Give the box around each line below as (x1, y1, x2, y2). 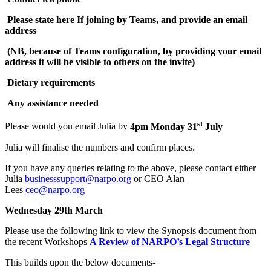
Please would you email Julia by (5, 121, 130, 132)
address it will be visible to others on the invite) (5, 57, 195, 68)
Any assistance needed (5, 98, 99, 109)
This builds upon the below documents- (5, 256, 155, 267)
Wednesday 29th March (5, 204, 105, 215)
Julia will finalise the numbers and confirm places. (5, 142, 195, 152)
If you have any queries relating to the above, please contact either (5, 162, 256, 173)
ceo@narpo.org (25, 184, 85, 195)
